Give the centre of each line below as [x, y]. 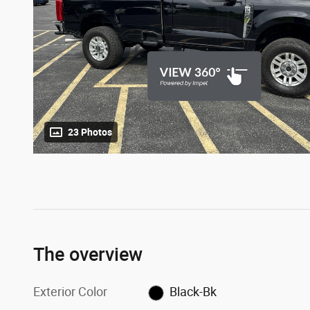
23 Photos [90, 133]
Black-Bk [193, 292]
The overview [88, 254]
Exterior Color [70, 292]
